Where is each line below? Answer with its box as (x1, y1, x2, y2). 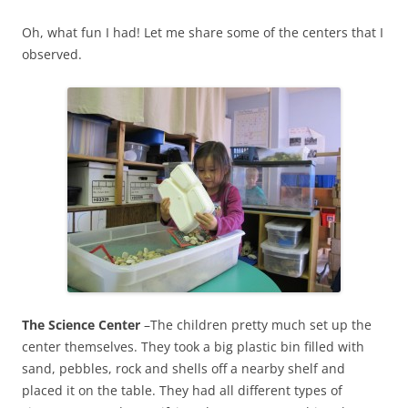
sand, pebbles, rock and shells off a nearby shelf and (22, 359, 345, 377)
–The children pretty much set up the (140, 315, 372, 333)
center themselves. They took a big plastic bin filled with (22, 337, 364, 355)
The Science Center (22, 315, 140, 333)
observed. (22, 45, 82, 63)
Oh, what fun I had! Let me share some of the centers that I (22, 23, 383, 41)
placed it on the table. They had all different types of (22, 381, 342, 399)
